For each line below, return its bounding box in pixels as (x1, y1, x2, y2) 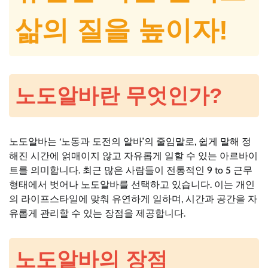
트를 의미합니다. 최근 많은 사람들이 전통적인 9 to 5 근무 (9, 165, 252, 176)
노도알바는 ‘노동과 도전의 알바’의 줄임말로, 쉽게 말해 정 (9, 136, 251, 148)
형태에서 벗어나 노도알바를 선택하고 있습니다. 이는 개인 (9, 179, 255, 191)
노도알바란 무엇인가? (15, 84, 222, 108)
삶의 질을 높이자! (15, 15, 228, 45)
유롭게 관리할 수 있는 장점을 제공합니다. (9, 208, 185, 220)
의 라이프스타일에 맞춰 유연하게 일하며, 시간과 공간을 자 (9, 193, 257, 205)
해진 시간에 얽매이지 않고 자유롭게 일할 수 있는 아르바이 (9, 150, 258, 162)
